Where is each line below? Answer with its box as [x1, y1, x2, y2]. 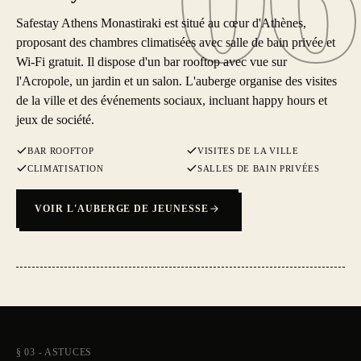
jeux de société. [16, 113, 94, 127]
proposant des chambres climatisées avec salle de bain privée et [16, 35, 335, 49]
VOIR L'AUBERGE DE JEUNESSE [35, 203, 209, 214]
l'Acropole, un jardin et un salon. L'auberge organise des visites [16, 74, 337, 88]
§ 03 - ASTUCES [16, 346, 93, 358]
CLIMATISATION [27, 164, 104, 173]
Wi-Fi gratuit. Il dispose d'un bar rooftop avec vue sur [16, 55, 287, 68]
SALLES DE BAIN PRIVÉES [197, 164, 320, 173]
